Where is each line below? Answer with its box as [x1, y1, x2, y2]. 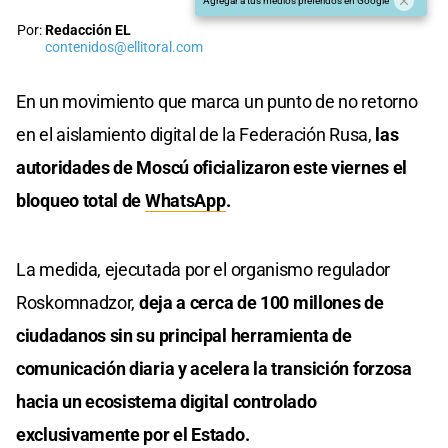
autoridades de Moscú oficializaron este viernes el [16, 156, 408, 178]
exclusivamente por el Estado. [16, 423, 250, 445]
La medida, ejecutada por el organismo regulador [16, 258, 390, 280]
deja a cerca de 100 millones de [138, 291, 384, 313]
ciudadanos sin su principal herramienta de [16, 324, 352, 346]
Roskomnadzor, [16, 291, 139, 313]
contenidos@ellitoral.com [45, 38, 203, 56]
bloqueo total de [16, 189, 145, 211]
